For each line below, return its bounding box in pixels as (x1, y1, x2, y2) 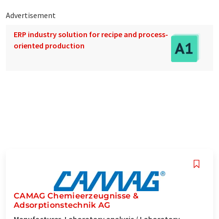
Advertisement (6, 10, 56, 20)
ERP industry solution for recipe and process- (14, 29, 168, 39)
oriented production (14, 40, 85, 50)
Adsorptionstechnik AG (14, 200, 110, 210)
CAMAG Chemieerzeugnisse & (14, 191, 139, 200)
